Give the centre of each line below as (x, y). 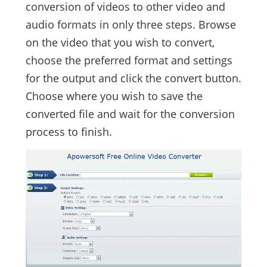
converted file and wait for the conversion (130, 114)
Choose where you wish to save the (114, 96)
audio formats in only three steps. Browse (131, 25)
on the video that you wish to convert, (120, 43)
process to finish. (69, 132)
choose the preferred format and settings (129, 60)
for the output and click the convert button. (133, 78)
